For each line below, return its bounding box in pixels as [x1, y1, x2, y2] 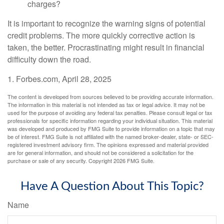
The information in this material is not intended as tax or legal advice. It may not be [7, 100, 205, 108]
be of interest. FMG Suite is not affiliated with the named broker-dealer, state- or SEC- [7, 132, 213, 140]
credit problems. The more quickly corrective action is [7, 29, 195, 41]
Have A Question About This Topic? [20, 180, 204, 192]
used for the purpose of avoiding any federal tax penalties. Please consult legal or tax [7, 108, 212, 116]
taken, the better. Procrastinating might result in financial [7, 41, 204, 53]
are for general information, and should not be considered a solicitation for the [7, 148, 193, 156]
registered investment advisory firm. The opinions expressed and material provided [7, 140, 208, 148]
